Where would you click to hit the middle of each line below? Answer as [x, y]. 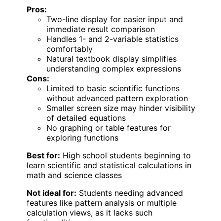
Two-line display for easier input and [115, 19]
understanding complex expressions [114, 68]
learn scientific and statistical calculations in [109, 165]
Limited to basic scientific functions [113, 88]
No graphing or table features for [109, 128]
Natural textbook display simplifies [111, 58]
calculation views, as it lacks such [90, 212]
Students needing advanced [130, 193]
